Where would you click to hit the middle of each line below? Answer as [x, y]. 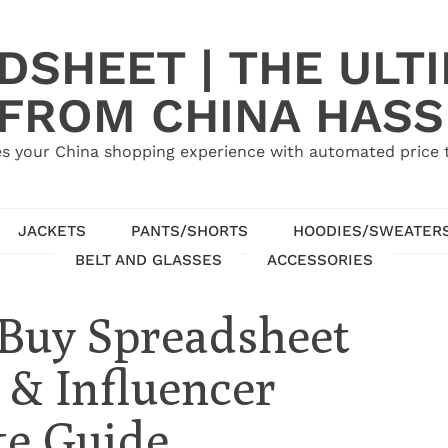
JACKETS [51, 230]
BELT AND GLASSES [148, 259]
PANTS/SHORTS [189, 230]
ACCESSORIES [320, 259]
